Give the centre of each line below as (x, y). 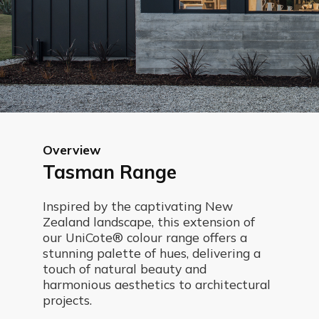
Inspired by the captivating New (137, 206)
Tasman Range (109, 172)
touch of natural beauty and (124, 268)
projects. (67, 300)
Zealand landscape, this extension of (148, 221)
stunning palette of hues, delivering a (151, 253)
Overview (71, 150)
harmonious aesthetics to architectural (156, 284)
